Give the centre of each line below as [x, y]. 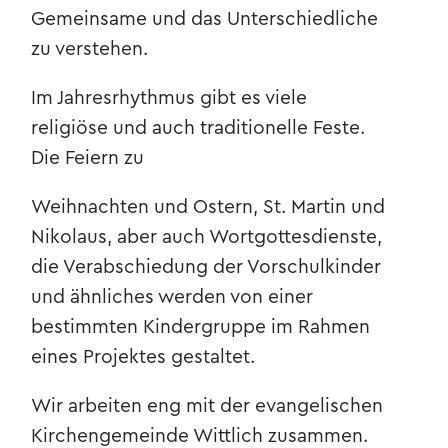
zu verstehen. [90, 48]
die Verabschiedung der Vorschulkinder [206, 266]
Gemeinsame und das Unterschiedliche [205, 18]
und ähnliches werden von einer [172, 296]
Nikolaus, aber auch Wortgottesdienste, [207, 236]
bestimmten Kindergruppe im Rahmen [201, 326]
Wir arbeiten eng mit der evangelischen [207, 406]
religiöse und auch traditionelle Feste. [198, 127]
